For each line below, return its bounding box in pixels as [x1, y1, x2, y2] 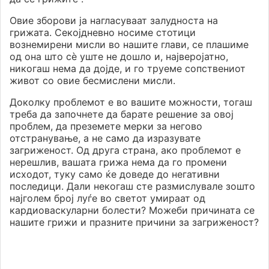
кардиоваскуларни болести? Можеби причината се [10, 204, 255, 217]
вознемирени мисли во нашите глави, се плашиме [10, 38, 249, 51]
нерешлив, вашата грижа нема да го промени [10, 156, 227, 169]
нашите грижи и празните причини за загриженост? [10, 216, 259, 229]
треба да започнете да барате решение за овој [10, 108, 234, 121]
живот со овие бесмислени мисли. [10, 74, 175, 87]
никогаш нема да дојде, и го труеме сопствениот [10, 62, 246, 75]
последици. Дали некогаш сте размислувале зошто [10, 180, 255, 193]
